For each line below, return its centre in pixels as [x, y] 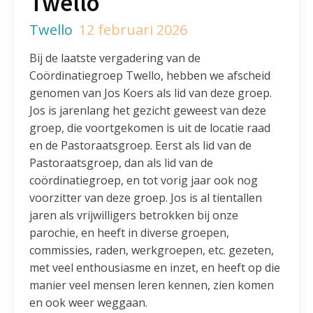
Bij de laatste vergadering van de [115, 58]
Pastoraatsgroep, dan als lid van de [122, 162]
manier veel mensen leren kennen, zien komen [152, 285]
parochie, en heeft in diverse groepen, [130, 232]
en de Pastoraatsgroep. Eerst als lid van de [141, 145]
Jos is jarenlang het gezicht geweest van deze [148, 110]
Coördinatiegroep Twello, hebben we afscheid [150, 75]
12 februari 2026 [133, 29]
